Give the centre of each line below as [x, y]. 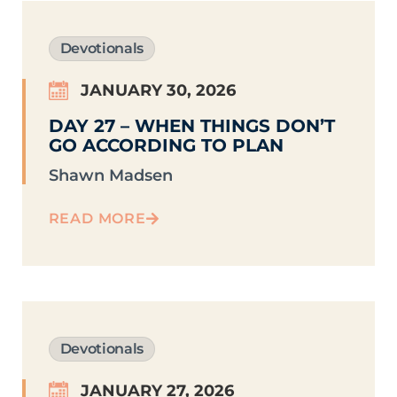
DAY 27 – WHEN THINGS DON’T [191, 126]
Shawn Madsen [110, 176]
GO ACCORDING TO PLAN [166, 146]
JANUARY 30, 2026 [158, 91]
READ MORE [97, 219]
